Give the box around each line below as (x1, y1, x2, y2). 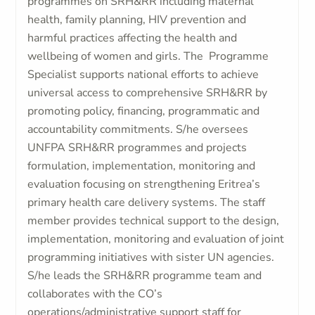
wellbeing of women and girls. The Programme (27, 49, 269, 64)
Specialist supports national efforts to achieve (27, 67, 259, 82)
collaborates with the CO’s (27, 286, 163, 302)
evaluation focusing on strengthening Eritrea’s (27, 176, 261, 192)
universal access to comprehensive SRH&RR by (27, 85, 268, 101)
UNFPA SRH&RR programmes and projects (27, 140, 247, 155)
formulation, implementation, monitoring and (27, 158, 256, 174)
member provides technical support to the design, (27, 213, 280, 229)
